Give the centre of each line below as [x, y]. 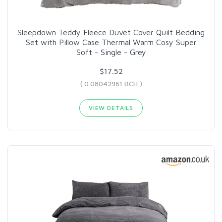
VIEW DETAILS [111, 108]
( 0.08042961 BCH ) [111, 83]
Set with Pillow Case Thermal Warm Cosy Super [111, 42]
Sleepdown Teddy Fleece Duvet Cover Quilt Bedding [111, 32]
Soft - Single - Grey [111, 52]
